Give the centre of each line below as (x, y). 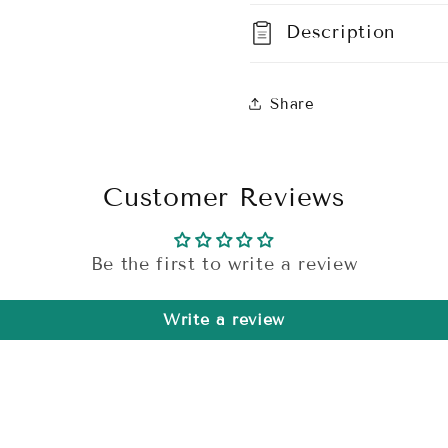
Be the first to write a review (224, 264)
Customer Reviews (224, 198)
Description (341, 32)
